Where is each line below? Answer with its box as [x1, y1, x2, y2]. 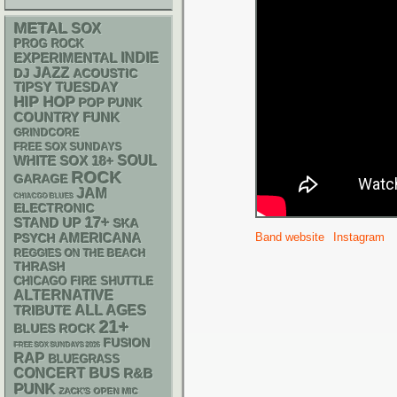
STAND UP [14, 215, 82, 230]
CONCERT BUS [14, 366, 121, 381]
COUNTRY [14, 111, 80, 125]
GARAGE [14, 172, 68, 186]
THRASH [14, 260, 66, 274]
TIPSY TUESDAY [14, 81, 119, 95]
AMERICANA [59, 230, 142, 245]
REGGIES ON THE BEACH [14, 247, 146, 260]
